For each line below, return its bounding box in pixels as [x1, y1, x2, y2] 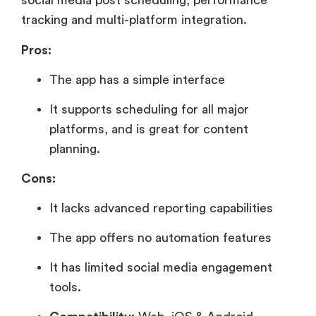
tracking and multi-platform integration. [21, 13, 247, 27]
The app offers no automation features [49, 231, 272, 245]
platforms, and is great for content [49, 123, 248, 136]
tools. [49, 281, 81, 294]
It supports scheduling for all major [49, 103, 249, 116]
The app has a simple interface [49, 73, 225, 87]
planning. [49, 142, 100, 156]
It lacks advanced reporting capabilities [49, 202, 273, 215]
